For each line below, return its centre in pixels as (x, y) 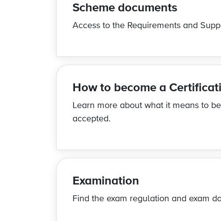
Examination (106, 181)
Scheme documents (125, 8)
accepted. (92, 119)
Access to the (99, 26)
